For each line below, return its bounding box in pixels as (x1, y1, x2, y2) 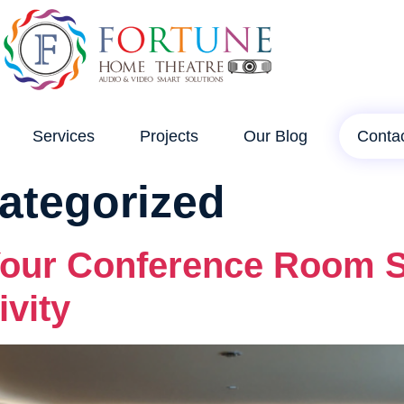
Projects (140, 127, 198, 145)
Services (32, 127, 95, 145)
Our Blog (243, 127, 308, 145)
